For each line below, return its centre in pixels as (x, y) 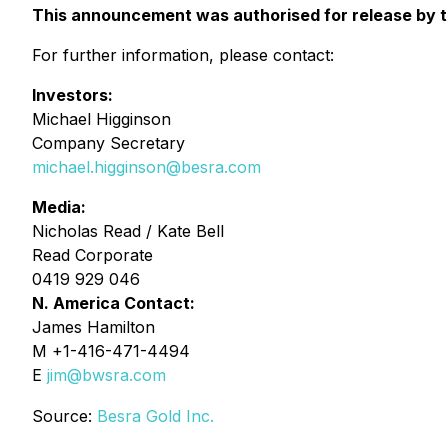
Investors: (72, 95)
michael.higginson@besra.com (146, 167)
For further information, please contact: (183, 55)
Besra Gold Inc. (155, 416)
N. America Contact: (113, 303)
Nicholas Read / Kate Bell (128, 231)
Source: (64, 416)
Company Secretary (108, 143)
